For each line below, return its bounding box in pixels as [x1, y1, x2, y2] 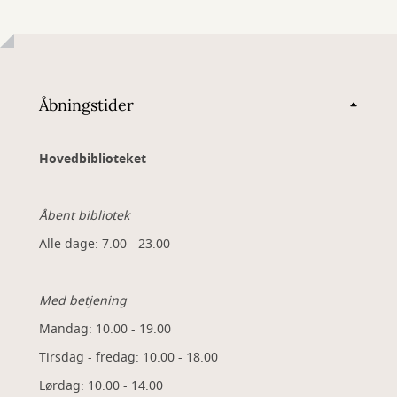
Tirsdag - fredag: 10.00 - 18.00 [39, 348, 218, 367]
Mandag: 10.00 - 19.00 [39, 320, 171, 339]
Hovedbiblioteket [39, 150, 146, 168]
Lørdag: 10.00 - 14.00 [39, 377, 163, 395]
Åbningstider [39, 94, 134, 115]
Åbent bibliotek [39, 206, 129, 225]
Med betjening [39, 292, 127, 310]
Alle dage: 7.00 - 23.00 [39, 235, 170, 253]
